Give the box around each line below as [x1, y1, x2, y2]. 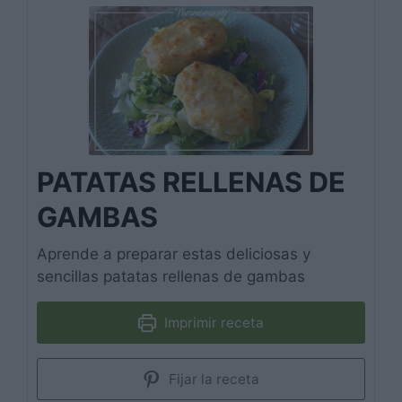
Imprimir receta [160, 313, 264, 331]
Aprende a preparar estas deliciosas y [37, 244, 310, 263]
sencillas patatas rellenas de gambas [37, 267, 305, 285]
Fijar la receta [164, 370, 259, 388]
